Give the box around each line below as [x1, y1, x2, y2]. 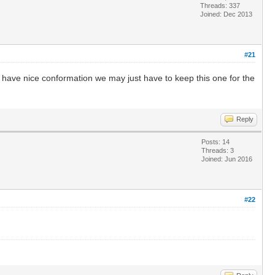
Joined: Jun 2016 [201, 155, 252, 163]
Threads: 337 [200, 1, 240, 9]
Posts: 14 [201, 137, 230, 145]
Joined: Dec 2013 [200, 10, 252, 18]
